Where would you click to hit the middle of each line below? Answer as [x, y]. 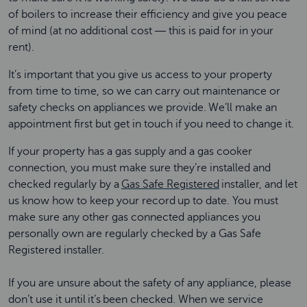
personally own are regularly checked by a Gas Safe [135, 234]
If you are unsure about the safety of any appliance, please [150, 283]
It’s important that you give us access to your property [140, 75]
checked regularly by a [65, 184]
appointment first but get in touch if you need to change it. [152, 124]
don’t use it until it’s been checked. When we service [136, 299]
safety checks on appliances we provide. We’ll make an [143, 108]
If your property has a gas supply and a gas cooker [130, 151]
